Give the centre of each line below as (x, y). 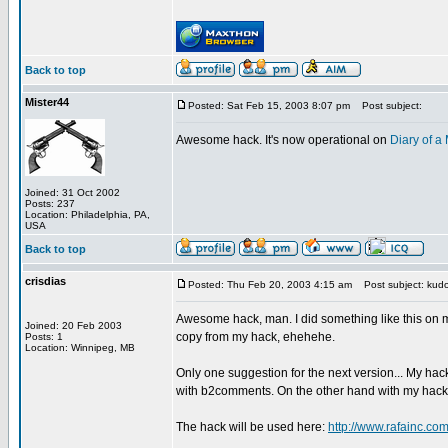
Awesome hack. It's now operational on (283, 140)
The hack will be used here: (252, 427)
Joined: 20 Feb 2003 (73, 325)
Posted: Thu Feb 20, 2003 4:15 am (270, 284)
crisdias (45, 281)
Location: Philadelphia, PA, (87, 214)
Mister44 (47, 102)
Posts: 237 (50, 203)
